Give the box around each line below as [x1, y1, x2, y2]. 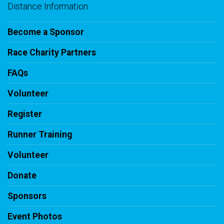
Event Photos [7, 211, 62, 222]
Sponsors [7, 191, 46, 201]
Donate [7, 170, 36, 181]
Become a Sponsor [7, 27, 84, 37]
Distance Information [7, 1, 88, 12]
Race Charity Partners [7, 47, 96, 58]
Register [7, 109, 42, 119]
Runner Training [7, 129, 72, 140]
